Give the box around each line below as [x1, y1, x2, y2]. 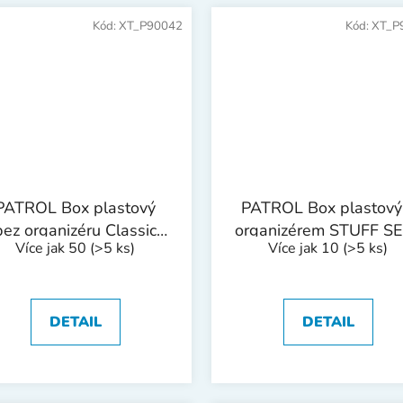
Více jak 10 [268, 237, 343, 258]
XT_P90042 [119, 18, 183, 35]
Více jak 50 [15, 237, 90, 258]
